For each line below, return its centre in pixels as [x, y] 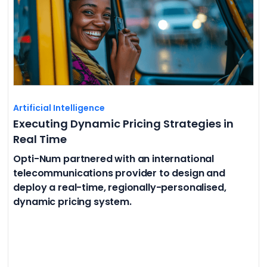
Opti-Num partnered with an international [114, 159]
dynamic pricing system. [74, 201]
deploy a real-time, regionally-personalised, [120, 187]
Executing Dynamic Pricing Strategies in [124, 123]
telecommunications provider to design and [119, 173]
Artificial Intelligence [59, 108]
